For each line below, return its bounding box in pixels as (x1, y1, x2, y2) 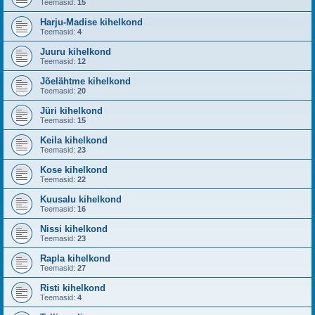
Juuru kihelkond (40, 46, 111, 57)
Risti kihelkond (40, 283, 105, 293)
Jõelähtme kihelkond (40, 76, 131, 86)
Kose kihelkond (40, 165, 108, 175)
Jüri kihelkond (40, 105, 103, 116)
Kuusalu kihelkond (40, 194, 122, 205)
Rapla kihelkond (40, 253, 110, 264)
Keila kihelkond (40, 135, 108, 146)
